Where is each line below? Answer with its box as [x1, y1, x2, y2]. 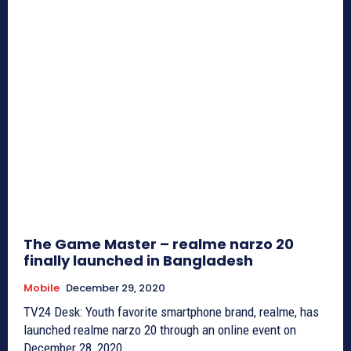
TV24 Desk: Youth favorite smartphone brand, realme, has [24, 304, 319, 320]
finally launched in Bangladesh [24, 251, 253, 271]
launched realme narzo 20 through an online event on [24, 322, 296, 338]
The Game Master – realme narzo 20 [24, 234, 294, 255]
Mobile [24, 280, 60, 296]
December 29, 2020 [66, 280, 165, 296]
